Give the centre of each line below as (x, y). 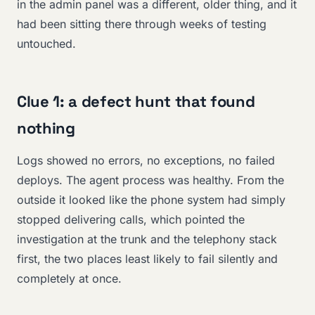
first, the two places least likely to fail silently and (147, 258)
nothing (46, 128)
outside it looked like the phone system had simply (151, 199)
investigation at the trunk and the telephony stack (147, 239)
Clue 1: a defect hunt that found (136, 101)
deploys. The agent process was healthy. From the (150, 180)
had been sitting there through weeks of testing (142, 24)
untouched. (46, 44)
